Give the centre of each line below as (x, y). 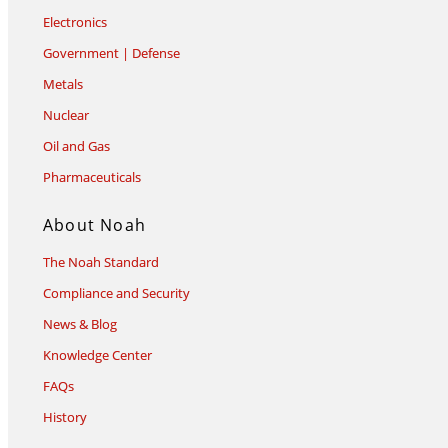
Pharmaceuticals (92, 177)
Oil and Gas (76, 146)
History (65, 417)
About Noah (94, 225)
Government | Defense (111, 53)
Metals (63, 84)
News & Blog (80, 324)
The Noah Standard (101, 262)
